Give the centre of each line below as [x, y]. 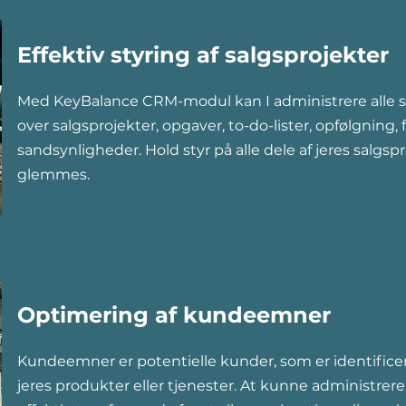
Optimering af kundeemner [174, 315]
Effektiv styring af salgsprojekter [203, 55]
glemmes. [53, 174]
